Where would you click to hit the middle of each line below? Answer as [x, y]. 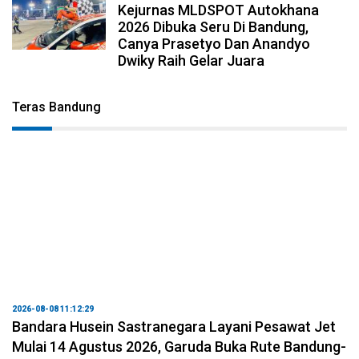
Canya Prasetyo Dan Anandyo [214, 43]
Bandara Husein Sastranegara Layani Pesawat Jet [174, 326]
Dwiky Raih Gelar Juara [192, 60]
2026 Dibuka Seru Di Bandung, [214, 26]
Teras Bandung [56, 107]
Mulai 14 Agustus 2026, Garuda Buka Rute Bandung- [179, 346]
